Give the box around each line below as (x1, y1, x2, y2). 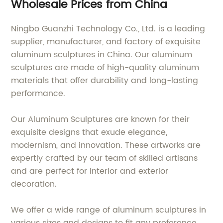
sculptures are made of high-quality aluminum (11, 61, 200, 74)
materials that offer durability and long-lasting (11, 74, 199, 87)
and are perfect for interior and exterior (11, 164, 169, 178)
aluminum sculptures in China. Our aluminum (11, 48, 193, 61)
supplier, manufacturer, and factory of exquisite (11, 35, 201, 48)
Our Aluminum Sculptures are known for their (11, 112, 190, 126)
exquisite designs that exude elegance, (11, 125, 168, 139)
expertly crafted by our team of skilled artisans (11, 151, 198, 165)
